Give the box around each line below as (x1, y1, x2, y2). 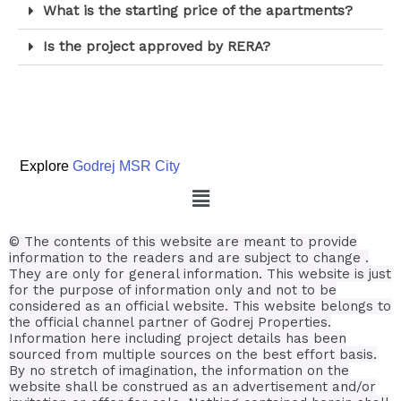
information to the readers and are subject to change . (9, 250, 369, 267)
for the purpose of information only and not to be (9, 282, 337, 299)
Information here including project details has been (9, 330, 346, 347)
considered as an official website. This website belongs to (9, 298, 391, 315)
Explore (9, 158, 73, 175)
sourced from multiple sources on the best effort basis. (9, 346, 377, 363)
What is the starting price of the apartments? (42, 3, 353, 20)
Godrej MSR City (73, 158, 180, 175)
